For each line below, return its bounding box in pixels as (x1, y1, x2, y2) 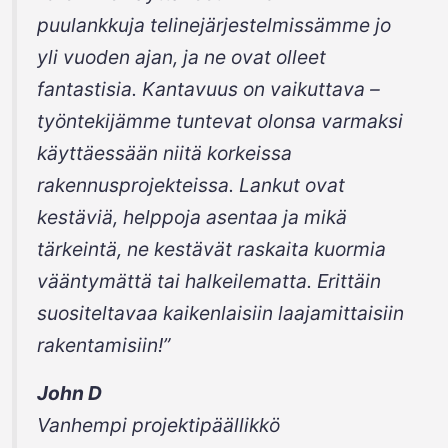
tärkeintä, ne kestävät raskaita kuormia (37, 237, 386, 261)
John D (37, 381, 102, 405)
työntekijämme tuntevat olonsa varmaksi (37, 109, 403, 133)
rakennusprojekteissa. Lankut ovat (37, 173, 345, 197)
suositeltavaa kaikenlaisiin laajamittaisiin (37, 301, 404, 325)
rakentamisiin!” (37, 333, 170, 357)
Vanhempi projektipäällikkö (37, 413, 280, 437)
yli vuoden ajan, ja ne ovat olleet (37, 45, 326, 69)
